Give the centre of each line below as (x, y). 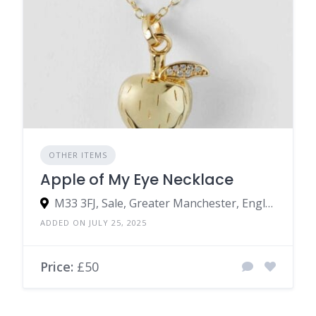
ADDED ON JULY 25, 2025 (93, 222)
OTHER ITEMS (78, 154)
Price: (57, 266)
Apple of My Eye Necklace (137, 179)
